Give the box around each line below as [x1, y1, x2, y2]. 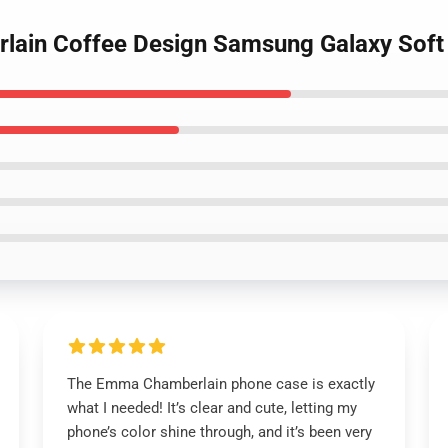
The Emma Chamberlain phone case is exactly [66, 375, 375, 393]
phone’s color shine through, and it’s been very [66, 423, 372, 441]
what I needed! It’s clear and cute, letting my [66, 399, 357, 417]
